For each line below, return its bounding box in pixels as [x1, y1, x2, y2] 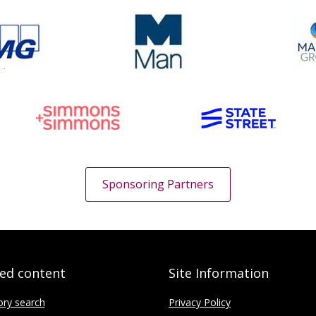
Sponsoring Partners [102, 176, 214, 192]
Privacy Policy [169, 296, 231, 309]
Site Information [169, 265, 269, 281]
